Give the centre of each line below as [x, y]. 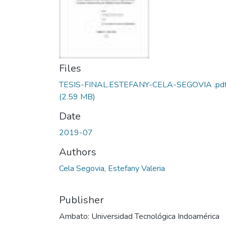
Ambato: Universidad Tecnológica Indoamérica [139, 216]
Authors [78, 152]
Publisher [81, 200]
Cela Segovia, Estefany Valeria [112, 168]
